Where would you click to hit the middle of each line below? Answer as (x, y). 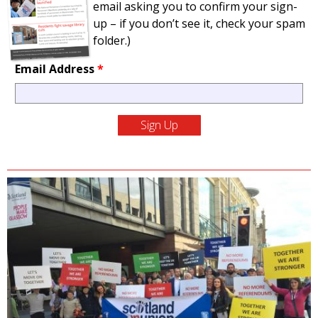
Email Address (56, 69)
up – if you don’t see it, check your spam (199, 24)
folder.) (112, 41)
